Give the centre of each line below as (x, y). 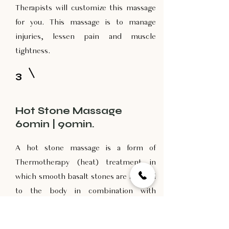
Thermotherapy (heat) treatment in (86, 163)
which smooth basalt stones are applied (86, 177)
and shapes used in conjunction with (86, 220)
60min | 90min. (55, 124)
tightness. (33, 51)
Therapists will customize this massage (86, 8)
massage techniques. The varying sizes (86, 205)
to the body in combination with (86, 191)
